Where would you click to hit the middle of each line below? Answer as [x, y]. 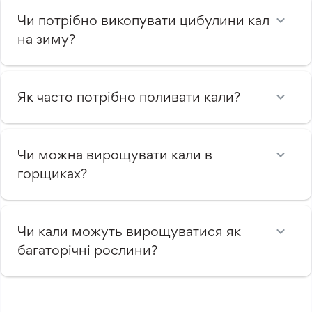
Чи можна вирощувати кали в [115, 154]
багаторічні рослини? [87, 250]
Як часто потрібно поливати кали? [129, 96]
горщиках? [52, 173]
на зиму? [46, 39]
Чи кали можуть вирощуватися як [129, 231]
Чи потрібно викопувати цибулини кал [143, 20]
